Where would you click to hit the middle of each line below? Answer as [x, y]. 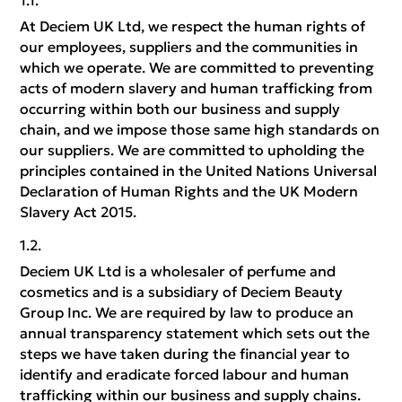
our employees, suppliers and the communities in [189, 47]
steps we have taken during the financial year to [185, 354]
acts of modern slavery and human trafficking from [197, 88]
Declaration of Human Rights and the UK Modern [189, 191]
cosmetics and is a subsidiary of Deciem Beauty [182, 292]
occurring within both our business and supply [180, 109]
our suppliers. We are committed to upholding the [192, 150]
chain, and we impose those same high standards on [200, 129]
